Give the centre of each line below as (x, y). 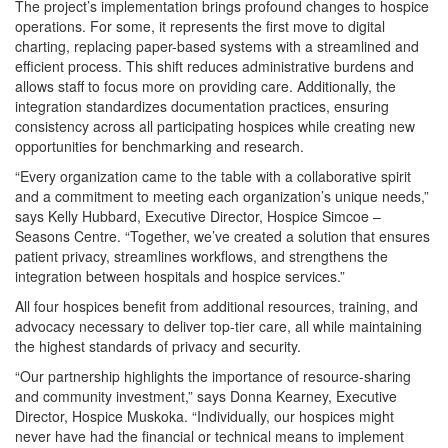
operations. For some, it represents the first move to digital (200, 26)
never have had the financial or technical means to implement (209, 436)
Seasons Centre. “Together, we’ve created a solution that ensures (222, 236)
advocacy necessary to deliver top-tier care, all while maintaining (218, 326)
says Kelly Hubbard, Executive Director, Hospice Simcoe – (198, 216)
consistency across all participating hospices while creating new (215, 126)
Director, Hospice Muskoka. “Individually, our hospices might (204, 416)
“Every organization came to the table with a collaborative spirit (213, 176)
